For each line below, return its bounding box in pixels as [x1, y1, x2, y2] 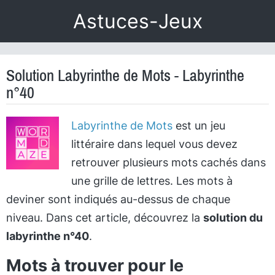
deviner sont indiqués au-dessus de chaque [6, 193, 230, 206]
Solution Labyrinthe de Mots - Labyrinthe [6, 67, 244, 84]
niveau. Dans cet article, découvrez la [6, 211, 203, 224]
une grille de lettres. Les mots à [71, 174, 233, 187]
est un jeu [172, 119, 225, 132]
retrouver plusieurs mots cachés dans [71, 156, 266, 169]
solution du [203, 211, 263, 224]
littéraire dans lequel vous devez [71, 137, 238, 150]
